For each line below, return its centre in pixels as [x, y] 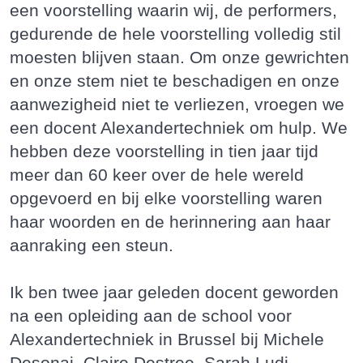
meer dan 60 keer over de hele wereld [157, 175]
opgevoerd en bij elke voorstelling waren [166, 198]
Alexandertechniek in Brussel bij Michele [167, 339]
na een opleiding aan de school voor [151, 316]
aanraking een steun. [92, 245]
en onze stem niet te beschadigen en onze [175, 81]
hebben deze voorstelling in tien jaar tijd [164, 151]
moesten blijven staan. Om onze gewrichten [179, 57]
